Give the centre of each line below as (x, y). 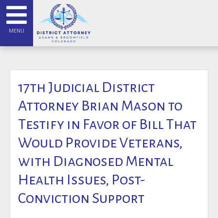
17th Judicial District (86, 87)
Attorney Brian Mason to (100, 106)
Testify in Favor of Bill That (107, 124)
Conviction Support (81, 198)
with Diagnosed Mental (96, 161)
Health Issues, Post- (82, 180)
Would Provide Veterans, (100, 143)
